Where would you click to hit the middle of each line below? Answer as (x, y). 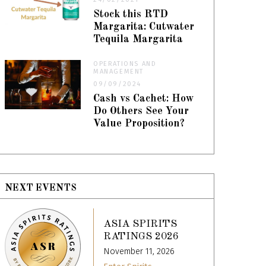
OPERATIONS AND (125, 64)
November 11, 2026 (139, 252)
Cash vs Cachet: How (144, 99)
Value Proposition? (139, 123)
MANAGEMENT (119, 71)
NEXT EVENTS (41, 188)
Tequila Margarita (138, 39)
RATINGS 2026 (141, 237)
